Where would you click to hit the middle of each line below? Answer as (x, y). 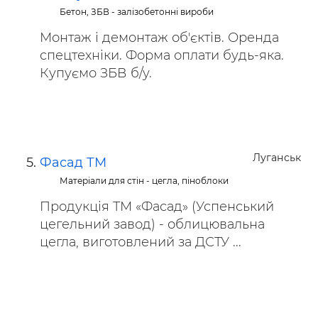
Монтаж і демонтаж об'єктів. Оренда (159, 38)
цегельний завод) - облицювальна (152, 224)
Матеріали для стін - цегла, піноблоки (144, 181)
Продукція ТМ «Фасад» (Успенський (157, 207)
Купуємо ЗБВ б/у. (96, 73)
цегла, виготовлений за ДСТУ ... (141, 242)
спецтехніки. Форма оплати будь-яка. (162, 55)
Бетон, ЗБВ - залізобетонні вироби (137, 12)
